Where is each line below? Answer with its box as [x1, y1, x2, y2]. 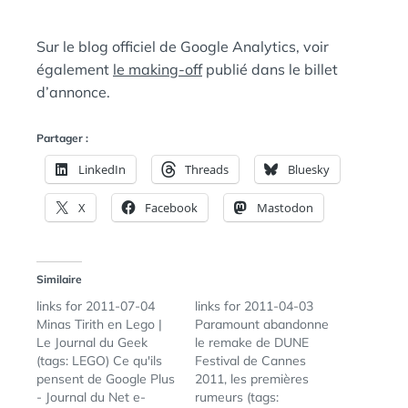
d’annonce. [36, 83, 110, 101]
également [36, 60, 113, 78]
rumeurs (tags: [195, 389, 279, 405]
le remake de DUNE [195, 334, 309, 351]
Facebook [145, 199, 198, 216]
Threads [185, 161, 229, 178]
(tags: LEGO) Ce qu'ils [36, 352, 162, 369]
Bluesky [288, 161, 330, 178]
